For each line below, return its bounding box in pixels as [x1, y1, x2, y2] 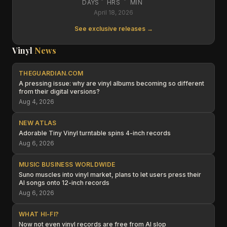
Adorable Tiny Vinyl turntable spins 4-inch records [19, 129, 171, 137]
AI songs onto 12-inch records [19, 179, 109, 186]
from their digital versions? [19, 88, 100, 95]
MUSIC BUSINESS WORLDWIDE [19, 161, 116, 168]
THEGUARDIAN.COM [19, 69, 84, 77]
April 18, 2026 [94, 9, 133, 16]
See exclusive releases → [74, 25, 153, 32]
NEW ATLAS [19, 119, 57, 127]
